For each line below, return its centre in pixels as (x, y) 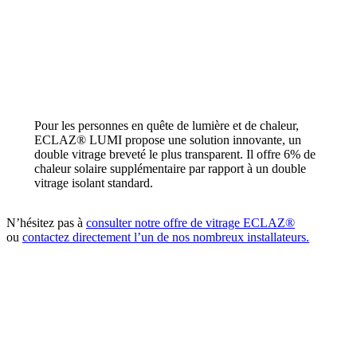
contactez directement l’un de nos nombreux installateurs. (166, 237)
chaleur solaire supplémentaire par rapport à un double (170, 169)
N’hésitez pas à (46, 223)
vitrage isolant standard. (93, 183)
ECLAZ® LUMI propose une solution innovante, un (167, 140)
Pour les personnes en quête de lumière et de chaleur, (166, 126)
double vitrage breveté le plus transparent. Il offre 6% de (175, 155)
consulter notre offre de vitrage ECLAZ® (190, 223)
